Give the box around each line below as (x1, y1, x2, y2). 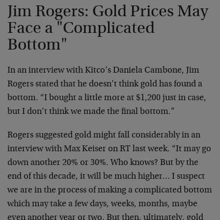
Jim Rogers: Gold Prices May (7, 3, 208, 21)
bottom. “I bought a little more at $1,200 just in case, (7, 93, 206, 103)
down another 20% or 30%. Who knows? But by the (7, 158, 198, 167)
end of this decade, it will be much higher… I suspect (7, 172, 205, 181)
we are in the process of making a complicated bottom (7, 186, 212, 195)
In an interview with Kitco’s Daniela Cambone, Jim (7, 66, 199, 75)
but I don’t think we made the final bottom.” (7, 107, 175, 116)
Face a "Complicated (7, 20, 155, 37)
